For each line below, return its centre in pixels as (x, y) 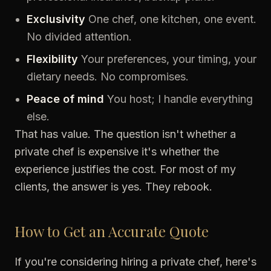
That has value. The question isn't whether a (125, 134)
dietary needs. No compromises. (108, 77)
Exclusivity (56, 19)
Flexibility (52, 59)
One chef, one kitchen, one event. (171, 19)
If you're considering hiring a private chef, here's (135, 262)
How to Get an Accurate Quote (112, 231)
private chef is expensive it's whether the (117, 152)
